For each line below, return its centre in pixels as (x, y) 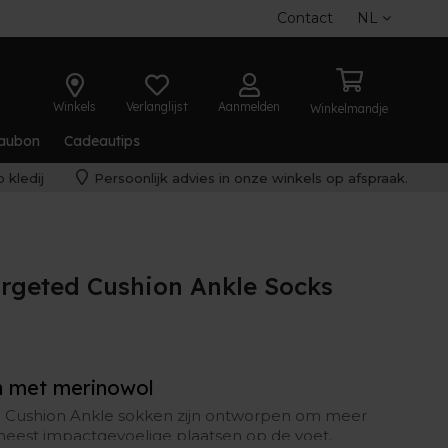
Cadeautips (102, 141)
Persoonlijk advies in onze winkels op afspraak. (250, 178)
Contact (305, 18)
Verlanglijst (157, 106)
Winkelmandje (349, 108)
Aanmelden (249, 106)
